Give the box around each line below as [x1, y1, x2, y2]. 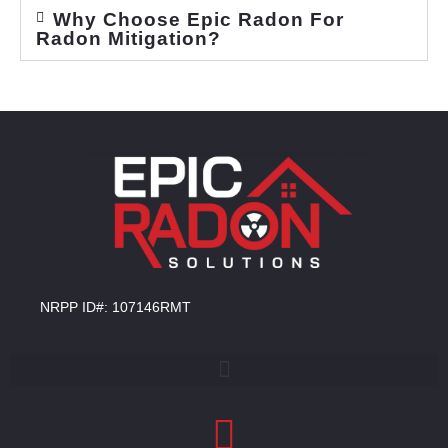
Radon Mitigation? [36, 28, 221, 50]
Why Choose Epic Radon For [52, 9, 344, 31]
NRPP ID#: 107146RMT [40, 299, 191, 316]
